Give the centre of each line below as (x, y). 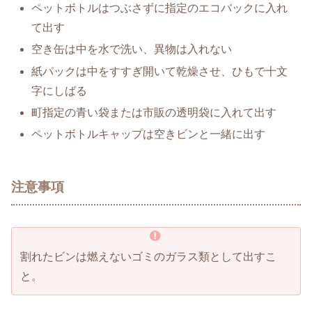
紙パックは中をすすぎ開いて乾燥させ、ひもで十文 (160, 71)
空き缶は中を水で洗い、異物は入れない (132, 49)
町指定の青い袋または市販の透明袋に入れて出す (154, 112)
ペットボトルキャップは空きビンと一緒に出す (149, 134)
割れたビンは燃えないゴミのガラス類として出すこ (148, 256)
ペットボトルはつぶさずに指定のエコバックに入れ (160, 8)
